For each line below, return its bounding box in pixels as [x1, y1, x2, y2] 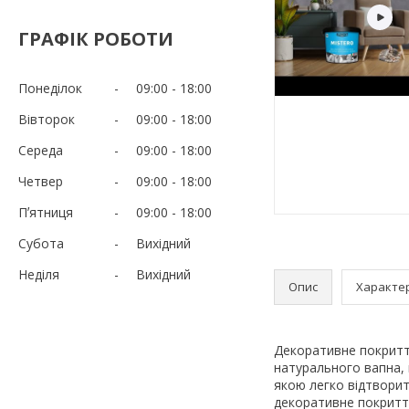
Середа [18, 141, 63, 159]
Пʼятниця [18, 203, 73, 221]
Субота [18, 234, 64, 252]
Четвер [18, 172, 63, 190]
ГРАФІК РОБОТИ [18, 26, 173, 51]
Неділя [18, 265, 59, 283]
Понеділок [18, 79, 82, 97]
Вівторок [18, 110, 75, 128]
